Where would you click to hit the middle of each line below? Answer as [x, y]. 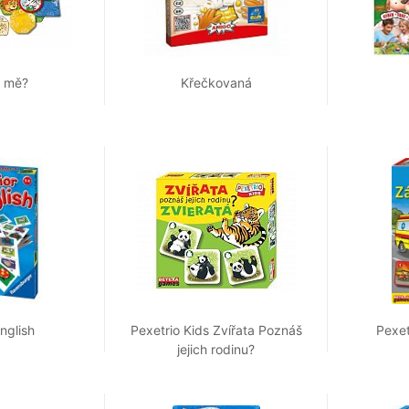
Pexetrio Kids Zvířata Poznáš [216, 330]
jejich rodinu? [216, 350]
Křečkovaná [216, 83]
